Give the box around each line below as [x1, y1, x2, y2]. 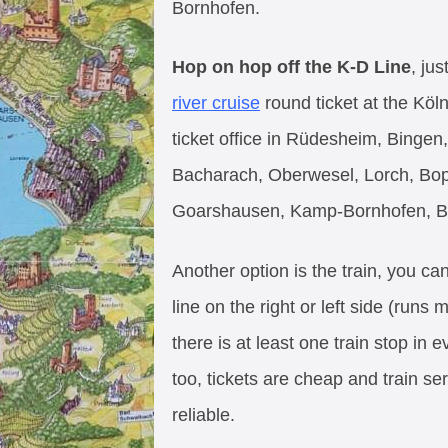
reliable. [172, 404, 235, 425]
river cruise [172, 93, 260, 114]
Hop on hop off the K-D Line [172, 57, 411, 78]
